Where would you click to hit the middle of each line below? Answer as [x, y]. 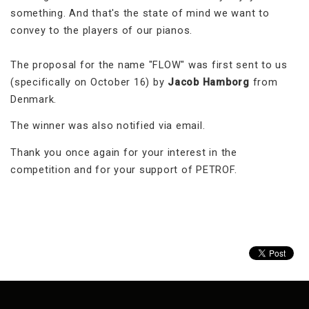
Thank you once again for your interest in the [124, 152]
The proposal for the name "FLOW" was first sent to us [149, 64]
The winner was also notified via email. [108, 126]
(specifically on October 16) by [89, 82]
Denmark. [33, 99]
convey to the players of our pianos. [101, 30]
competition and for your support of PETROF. [124, 169]
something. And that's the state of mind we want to [140, 13]
